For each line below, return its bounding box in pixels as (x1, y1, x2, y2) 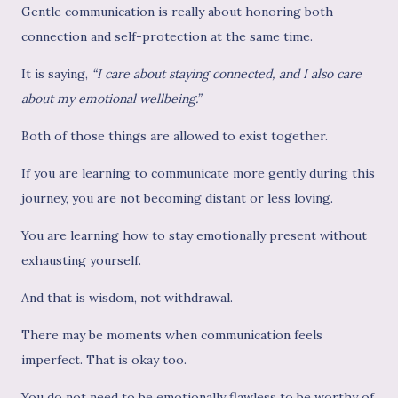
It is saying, (21, 66, 92, 83)
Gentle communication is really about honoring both (21, 4, 333, 20)
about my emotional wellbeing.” (21, 91, 201, 107)
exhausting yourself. (21, 252, 141, 269)
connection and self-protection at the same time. (21, 28, 313, 45)
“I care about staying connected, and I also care (92, 66, 362, 83)
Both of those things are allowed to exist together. (21, 128, 328, 145)
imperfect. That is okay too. (21, 352, 187, 369)
